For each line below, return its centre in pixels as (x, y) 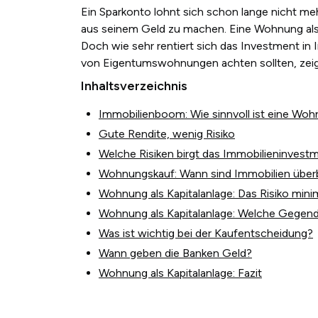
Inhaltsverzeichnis (134, 86)
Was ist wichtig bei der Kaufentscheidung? (206, 233)
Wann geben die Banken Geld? (175, 253)
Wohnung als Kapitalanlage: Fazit (180, 273)
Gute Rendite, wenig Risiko (167, 133)
